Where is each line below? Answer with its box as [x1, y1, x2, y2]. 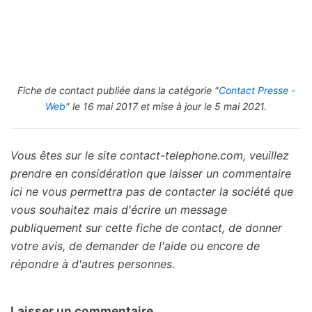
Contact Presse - [218, 84, 295, 97]
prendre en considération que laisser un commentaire [10, 166, 291, 181]
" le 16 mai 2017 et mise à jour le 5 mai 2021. [65, 100, 267, 113]
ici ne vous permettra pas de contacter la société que [10, 185, 293, 199]
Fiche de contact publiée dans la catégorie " [17, 84, 219, 97]
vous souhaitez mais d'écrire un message [10, 203, 227, 217]
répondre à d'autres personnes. [10, 257, 175, 272]
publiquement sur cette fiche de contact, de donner [10, 221, 282, 235]
